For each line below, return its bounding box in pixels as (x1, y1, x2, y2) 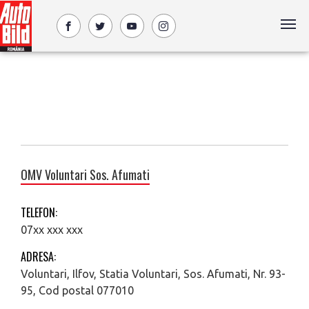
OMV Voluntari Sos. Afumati (21, 166, 150, 183)
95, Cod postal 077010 (21, 284, 134, 297)
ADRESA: (21, 248, 56, 265)
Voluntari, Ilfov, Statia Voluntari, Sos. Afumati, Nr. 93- (21, 268, 286, 280)
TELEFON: (21, 204, 57, 221)
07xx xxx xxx (21, 223, 83, 236)
